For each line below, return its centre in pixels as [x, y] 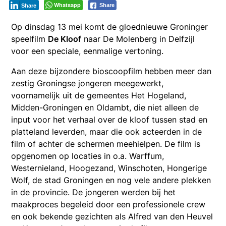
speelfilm [30, 39]
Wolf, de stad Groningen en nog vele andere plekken [111, 180]
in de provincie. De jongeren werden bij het [94, 192]
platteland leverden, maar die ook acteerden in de [107, 132]
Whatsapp [68, 5]
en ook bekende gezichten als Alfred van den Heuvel [112, 217]
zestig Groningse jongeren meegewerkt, [88, 83]
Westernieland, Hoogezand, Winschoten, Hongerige [109, 168]
